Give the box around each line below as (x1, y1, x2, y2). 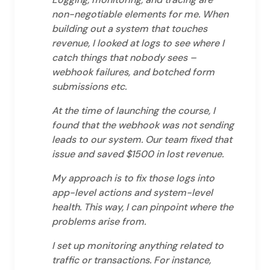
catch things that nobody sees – (52, 51, 196, 64)
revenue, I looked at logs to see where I (52, 36, 224, 49)
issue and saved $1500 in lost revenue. (52, 147, 224, 160)
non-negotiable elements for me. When (52, 7, 228, 20)
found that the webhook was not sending (52, 118, 234, 131)
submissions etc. (52, 80, 127, 93)
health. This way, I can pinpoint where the (52, 200, 233, 213)
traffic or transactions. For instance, (52, 253, 211, 266)
